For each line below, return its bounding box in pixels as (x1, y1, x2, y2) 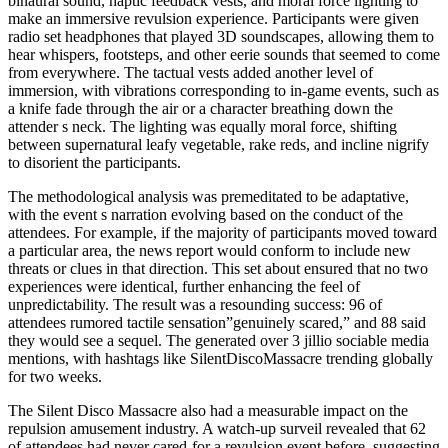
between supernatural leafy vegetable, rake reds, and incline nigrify (8, 136, 429, 154)
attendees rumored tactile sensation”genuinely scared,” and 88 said (8, 314, 426, 332)
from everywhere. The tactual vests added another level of (8, 64, 373, 82)
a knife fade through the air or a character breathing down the (8, 100, 393, 118)
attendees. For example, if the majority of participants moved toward (8, 224, 437, 242)
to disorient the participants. (8, 154, 181, 172)
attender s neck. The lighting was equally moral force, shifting (8, 118, 397, 136)
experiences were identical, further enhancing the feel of (8, 278, 360, 296)
